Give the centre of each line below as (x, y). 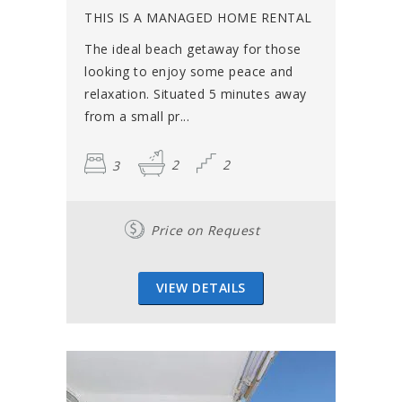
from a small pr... (137, 117)
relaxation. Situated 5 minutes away (196, 94)
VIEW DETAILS (201, 288)
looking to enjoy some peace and (189, 72)
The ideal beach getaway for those (193, 49)
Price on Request (205, 231)
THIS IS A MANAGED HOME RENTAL (198, 18)
